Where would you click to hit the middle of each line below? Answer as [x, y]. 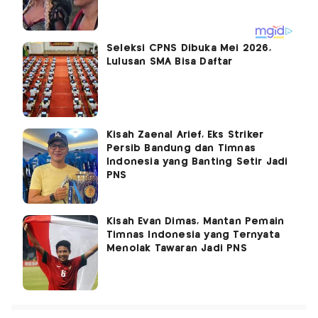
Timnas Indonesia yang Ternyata [193, 235]
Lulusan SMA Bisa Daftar [170, 62]
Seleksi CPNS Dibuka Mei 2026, [189, 49]
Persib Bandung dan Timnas [181, 149]
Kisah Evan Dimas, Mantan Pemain [196, 222]
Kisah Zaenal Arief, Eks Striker [185, 135]
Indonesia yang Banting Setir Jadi [197, 162]
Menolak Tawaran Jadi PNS [177, 249]
